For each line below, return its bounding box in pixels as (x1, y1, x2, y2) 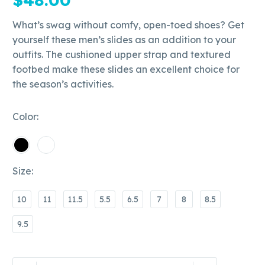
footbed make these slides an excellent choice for (12, 63, 240, 75)
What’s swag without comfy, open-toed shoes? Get (12, 19, 244, 31)
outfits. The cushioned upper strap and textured (12, 49, 231, 60)
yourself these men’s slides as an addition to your (12, 34, 236, 46)
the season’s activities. (12, 78, 114, 90)
